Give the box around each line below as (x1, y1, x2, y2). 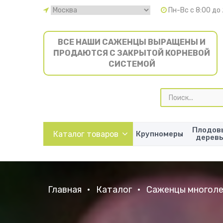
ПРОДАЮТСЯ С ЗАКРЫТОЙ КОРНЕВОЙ (53, 48, 210, 58)
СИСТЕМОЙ (108, 59, 155, 69)
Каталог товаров (53, 129, 118, 139)
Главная (48, 184, 82, 195)
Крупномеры (136, 129, 183, 138)
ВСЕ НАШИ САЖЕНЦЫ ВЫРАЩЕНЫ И (58, 37, 206, 47)
